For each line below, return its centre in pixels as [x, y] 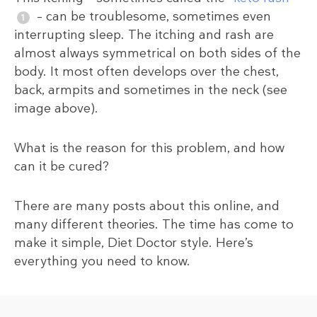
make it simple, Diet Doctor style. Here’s [134, 243]
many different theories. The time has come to [154, 225]
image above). [56, 109]
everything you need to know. [102, 261]
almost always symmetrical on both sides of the [157, 53]
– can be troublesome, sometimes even [152, 17]
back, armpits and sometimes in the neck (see [151, 90]
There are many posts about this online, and [147, 206]
